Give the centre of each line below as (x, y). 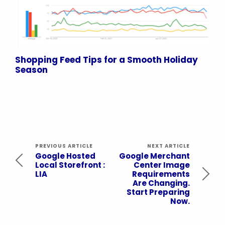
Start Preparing (158, 192)
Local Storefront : (70, 165)
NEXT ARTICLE (168, 146)
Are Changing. (161, 183)
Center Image (162, 165)
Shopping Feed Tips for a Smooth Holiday (106, 60)
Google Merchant (154, 156)
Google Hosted (65, 156)
